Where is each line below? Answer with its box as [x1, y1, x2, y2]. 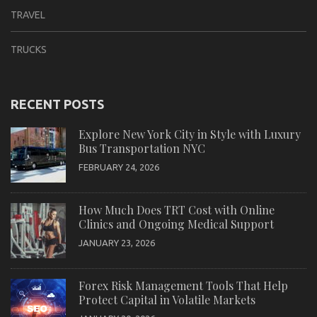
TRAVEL [11, 8, 45, 21]
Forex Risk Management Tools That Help [79, 277, 288, 293]
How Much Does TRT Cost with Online [79, 202, 275, 217]
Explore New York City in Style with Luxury [79, 126, 301, 142]
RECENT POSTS [11, 96, 104, 111]
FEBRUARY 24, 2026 [79, 161, 159, 172]
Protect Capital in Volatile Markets [79, 292, 255, 307]
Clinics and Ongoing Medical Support [79, 216, 274, 231]
